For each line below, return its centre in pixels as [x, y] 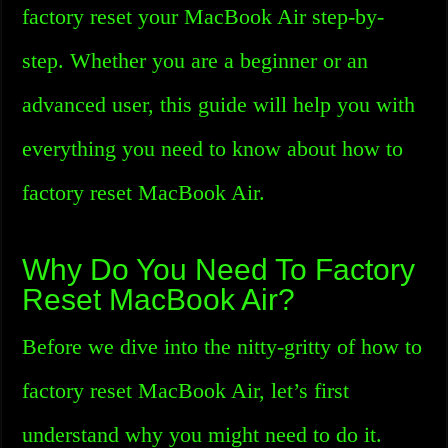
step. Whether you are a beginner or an [195, 60]
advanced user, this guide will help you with [219, 104]
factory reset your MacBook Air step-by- [203, 16]
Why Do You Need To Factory [219, 269]
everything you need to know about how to [213, 148]
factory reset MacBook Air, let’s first [186, 390]
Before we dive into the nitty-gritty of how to [222, 346]
